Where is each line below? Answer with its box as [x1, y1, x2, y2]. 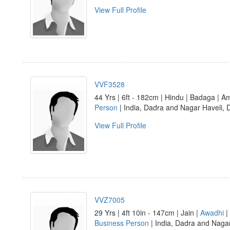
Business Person [94, 218, 149, 228]
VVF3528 [94, 79, 125, 89]
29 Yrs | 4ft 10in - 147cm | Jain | [94, 207, 200, 218]
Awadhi [200, 207, 224, 218]
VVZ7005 [94, 195, 125, 205]
